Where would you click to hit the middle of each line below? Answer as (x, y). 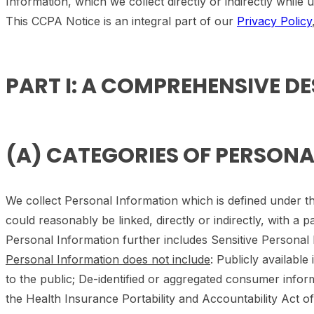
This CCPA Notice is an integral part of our (121, 21)
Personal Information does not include (108, 259)
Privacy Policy (274, 21)
